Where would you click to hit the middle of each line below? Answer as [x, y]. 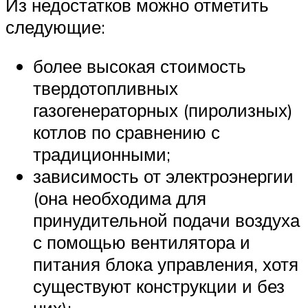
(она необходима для [120, 198]
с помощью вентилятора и [142, 242]
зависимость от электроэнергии [163, 176]
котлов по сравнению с [126, 132]
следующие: [55, 26]
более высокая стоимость [140, 66]
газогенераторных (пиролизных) [163, 110]
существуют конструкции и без [159, 286]
